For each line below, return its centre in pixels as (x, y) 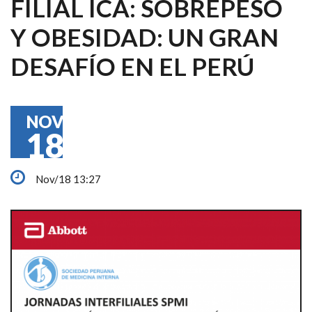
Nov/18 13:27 (67, 179)
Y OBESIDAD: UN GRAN (145, 37)
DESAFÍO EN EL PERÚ (132, 66)
